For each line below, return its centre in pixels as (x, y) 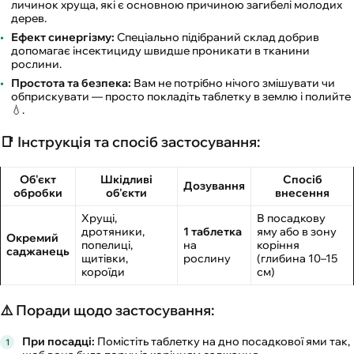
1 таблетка (213, 232)
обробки (38, 193)
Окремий (32, 238)
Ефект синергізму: (63, 38)
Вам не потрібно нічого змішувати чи (233, 83)
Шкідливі (126, 180)
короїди (103, 272)
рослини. (36, 64)
